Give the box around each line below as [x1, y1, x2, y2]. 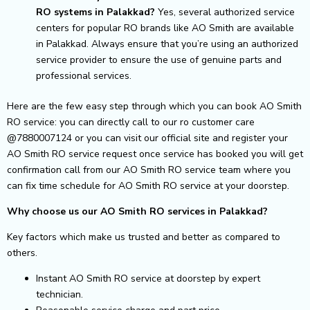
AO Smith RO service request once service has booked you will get [7, 147, 303, 161]
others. [7, 246, 37, 259]
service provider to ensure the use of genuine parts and [36, 53, 282, 66]
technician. [36, 287, 83, 301]
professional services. [36, 69, 131, 82]
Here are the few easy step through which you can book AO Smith [7, 99, 302, 113]
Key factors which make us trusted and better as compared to [7, 230, 280, 244]
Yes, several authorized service [155, 5, 295, 19]
